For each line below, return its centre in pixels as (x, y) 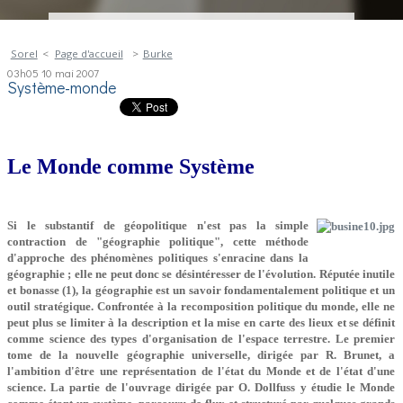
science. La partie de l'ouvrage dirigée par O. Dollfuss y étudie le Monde (201, 387)
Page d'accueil (89, 54)
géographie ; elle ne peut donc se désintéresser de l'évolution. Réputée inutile (201, 273)
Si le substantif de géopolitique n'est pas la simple (158, 225)
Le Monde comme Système (131, 166)
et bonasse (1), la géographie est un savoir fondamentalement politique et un (201, 290)
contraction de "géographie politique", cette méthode (158, 241)
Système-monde (62, 87)
